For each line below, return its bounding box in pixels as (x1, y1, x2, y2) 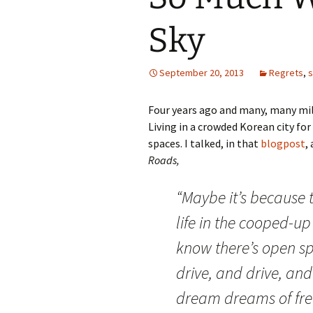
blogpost (261, 136, 305, 150)
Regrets (269, 66, 303, 79)
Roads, (148, 153, 182, 167)
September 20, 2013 (159, 66, 244, 79)
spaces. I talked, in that (148, 136, 261, 150)
